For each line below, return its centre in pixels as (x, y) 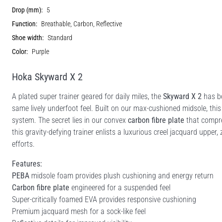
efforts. (23, 144)
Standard (60, 38)
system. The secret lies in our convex (70, 120)
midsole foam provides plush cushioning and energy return (121, 175)
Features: (27, 164)
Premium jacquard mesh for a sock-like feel (79, 211)
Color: (20, 52)
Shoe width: (28, 38)
